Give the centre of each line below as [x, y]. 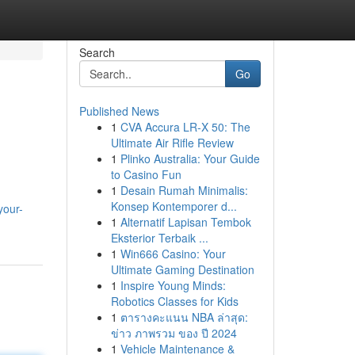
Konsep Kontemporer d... [174, 206]
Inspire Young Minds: [173, 285]
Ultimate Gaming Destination [182, 269]
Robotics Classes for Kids [174, 301]
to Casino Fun [146, 174]
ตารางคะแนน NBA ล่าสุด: [184, 317]
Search [97, 52]
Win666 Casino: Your [173, 254]
